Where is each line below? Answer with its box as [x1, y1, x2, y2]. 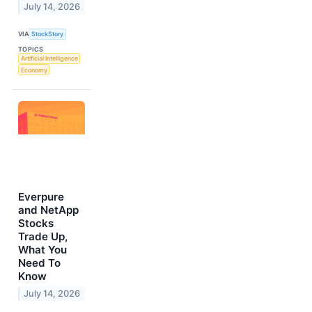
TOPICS [18, 45, 44, 53]
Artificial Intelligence [20, 54, 78, 63]
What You [18, 243, 67, 257]
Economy [20, 65, 47, 74]
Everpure [18, 190, 64, 204]
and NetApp [18, 203, 79, 217]
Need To [18, 256, 61, 270]
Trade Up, [18, 230, 68, 244]
